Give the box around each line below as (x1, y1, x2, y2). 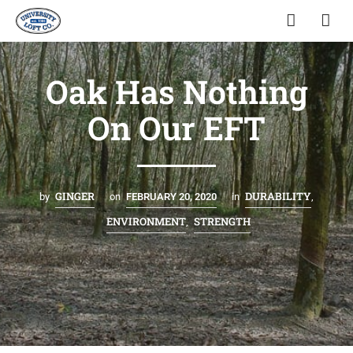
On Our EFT (87, 106, 266, 149)
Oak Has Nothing (45, 69, 308, 113)
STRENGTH (193, 214, 251, 229)
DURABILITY (245, 188, 311, 203)
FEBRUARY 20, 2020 (126, 190, 217, 203)
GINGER (55, 188, 95, 203)
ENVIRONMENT (106, 214, 186, 229)
